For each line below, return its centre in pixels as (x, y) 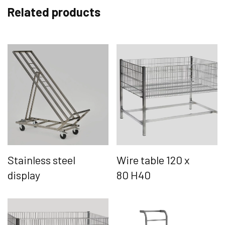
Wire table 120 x (153, 159)
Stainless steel (41, 159)
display (24, 175)
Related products (54, 12)
